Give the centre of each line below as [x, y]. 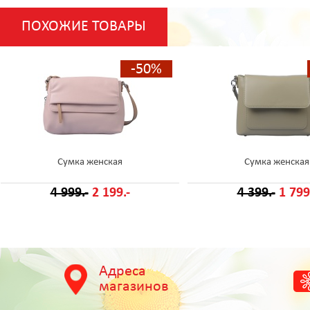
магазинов [134, 287]
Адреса [122, 272]
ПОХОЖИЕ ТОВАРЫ [84, 27]
